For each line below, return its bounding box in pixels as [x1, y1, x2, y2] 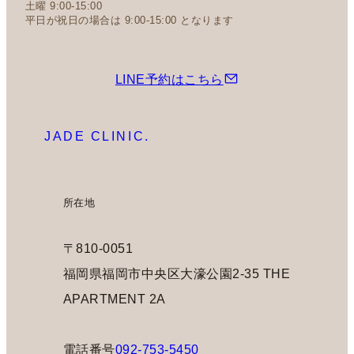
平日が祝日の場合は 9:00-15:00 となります [25, 14, 234, 27]
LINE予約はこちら [115, 71, 224, 86]
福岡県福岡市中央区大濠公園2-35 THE [63, 265, 291, 281]
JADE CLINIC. [44, 129, 150, 143]
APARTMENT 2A [63, 291, 166, 306]
